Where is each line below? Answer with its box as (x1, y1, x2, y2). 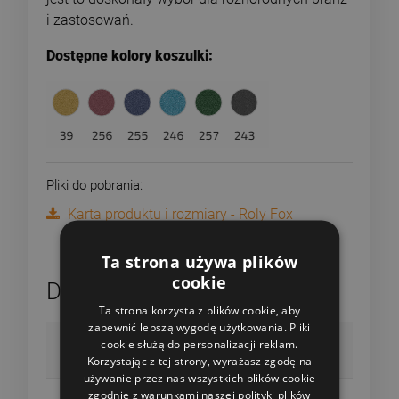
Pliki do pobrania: (46, 176, 142, 193)
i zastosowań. (46, 11, 134, 28)
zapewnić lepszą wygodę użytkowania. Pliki (88, 319, 311, 335)
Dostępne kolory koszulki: (46, 46, 213, 64)
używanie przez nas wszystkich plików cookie (83, 370, 316, 386)
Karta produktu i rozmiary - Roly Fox (68, 205, 293, 223)
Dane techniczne (46, 277, 211, 305)
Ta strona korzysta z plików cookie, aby (98, 302, 301, 318)
